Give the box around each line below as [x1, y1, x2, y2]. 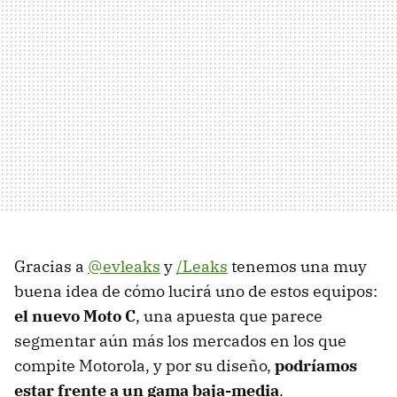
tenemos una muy [228, 255, 367, 276]
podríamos [275, 354, 357, 376]
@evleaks [88, 255, 160, 276]
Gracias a [14, 255, 88, 276]
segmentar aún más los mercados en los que [14, 330, 346, 351]
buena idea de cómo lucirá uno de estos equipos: [14, 280, 378, 301]
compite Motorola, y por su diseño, [14, 354, 275, 376]
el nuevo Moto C [14, 305, 136, 326]
